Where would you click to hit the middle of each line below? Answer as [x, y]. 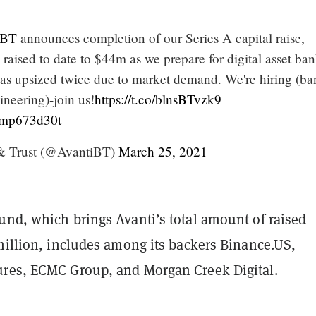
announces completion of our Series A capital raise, [161, 38]
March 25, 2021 [163, 152]
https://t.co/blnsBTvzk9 [158, 99]
